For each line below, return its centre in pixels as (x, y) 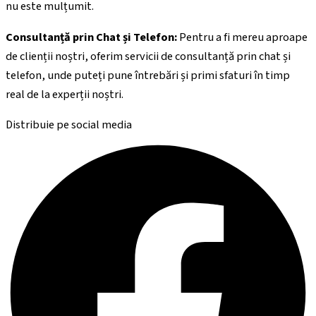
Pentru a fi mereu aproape (242, 37)
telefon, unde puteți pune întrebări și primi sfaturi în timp (148, 75)
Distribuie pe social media (69, 125)
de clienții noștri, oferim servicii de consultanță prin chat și (148, 56)
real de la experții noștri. (65, 94)
